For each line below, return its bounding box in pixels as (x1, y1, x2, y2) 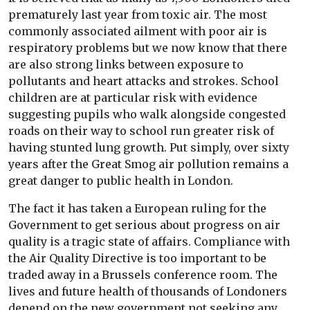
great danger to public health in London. (8, 174, 233, 188)
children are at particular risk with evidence (8, 91, 257, 105)
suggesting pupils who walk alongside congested (8, 107, 286, 122)
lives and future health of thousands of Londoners (8, 284, 287, 299)
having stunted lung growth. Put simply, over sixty (8, 140, 289, 155)
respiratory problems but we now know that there (8, 41, 287, 55)
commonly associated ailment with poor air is (8, 24, 267, 39)
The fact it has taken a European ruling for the (8, 201, 266, 216)
